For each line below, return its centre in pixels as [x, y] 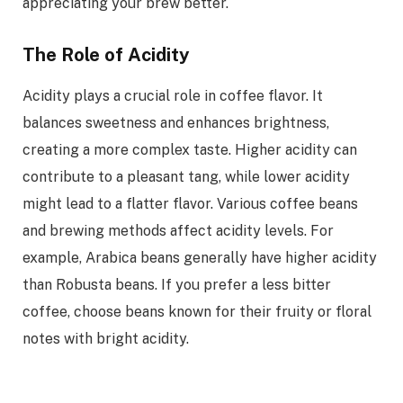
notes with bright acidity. [106, 338]
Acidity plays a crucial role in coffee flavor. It [173, 95]
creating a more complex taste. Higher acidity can [190, 149]
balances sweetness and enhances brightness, [176, 122]
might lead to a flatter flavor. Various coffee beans [190, 203]
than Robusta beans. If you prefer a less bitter [177, 284]
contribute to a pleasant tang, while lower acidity [186, 176]
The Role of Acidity [106, 55]
